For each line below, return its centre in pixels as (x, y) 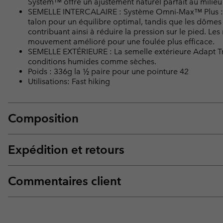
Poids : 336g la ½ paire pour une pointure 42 (108, 71)
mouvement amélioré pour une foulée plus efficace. (121, 41)
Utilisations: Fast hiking (69, 81)
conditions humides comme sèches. (92, 61)
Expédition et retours (66, 149)
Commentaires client (64, 181)
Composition (43, 118)
